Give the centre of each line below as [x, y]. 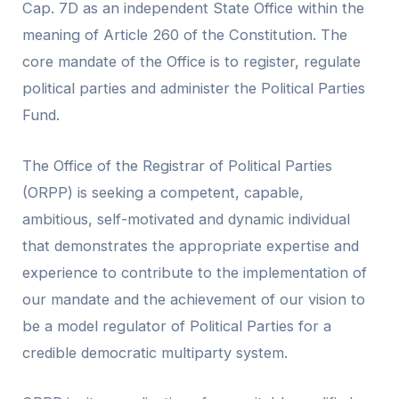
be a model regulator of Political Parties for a [177, 326]
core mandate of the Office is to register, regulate [192, 62]
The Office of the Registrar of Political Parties [178, 165]
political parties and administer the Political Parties [194, 89]
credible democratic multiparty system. [155, 352]
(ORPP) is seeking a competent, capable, [163, 192]
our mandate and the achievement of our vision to [194, 299]
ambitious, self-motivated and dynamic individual [187, 219]
